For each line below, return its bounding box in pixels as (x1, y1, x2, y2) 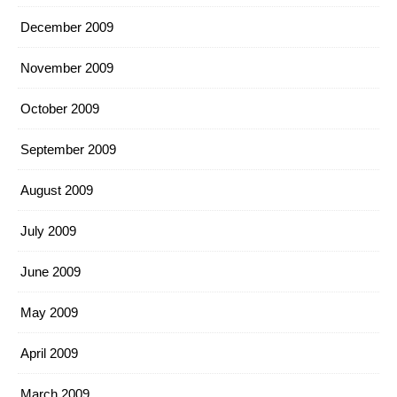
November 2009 (20, 60, 113, 75)
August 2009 (20, 183, 93, 198)
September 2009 (20, 142, 116, 157)
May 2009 (20, 305, 78, 320)
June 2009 (20, 264, 81, 279)
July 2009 (20, 223, 76, 238)
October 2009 (20, 101, 99, 116)
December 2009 (20, 19, 113, 35)
